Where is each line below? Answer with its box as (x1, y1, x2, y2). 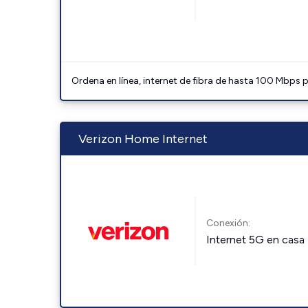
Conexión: (206, 217, 251, 229)
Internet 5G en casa (206, 232, 305, 246)
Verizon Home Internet (78, 131, 208, 146)
